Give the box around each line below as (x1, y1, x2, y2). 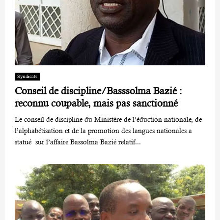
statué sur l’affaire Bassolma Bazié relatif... (15, 137, 141, 146)
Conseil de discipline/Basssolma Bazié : (15, 85, 182, 97)
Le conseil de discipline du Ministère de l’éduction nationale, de (15, 115, 202, 123)
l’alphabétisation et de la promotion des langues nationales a (15, 126, 192, 135)
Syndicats (17, 73, 37, 79)
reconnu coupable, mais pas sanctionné (15, 97, 178, 109)
